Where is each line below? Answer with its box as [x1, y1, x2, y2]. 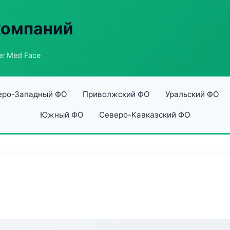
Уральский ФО [165, 89, 219, 99]
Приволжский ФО [82, 89, 150, 99]
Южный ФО [40, 110, 84, 120]
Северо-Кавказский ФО [99, 110, 190, 120]
